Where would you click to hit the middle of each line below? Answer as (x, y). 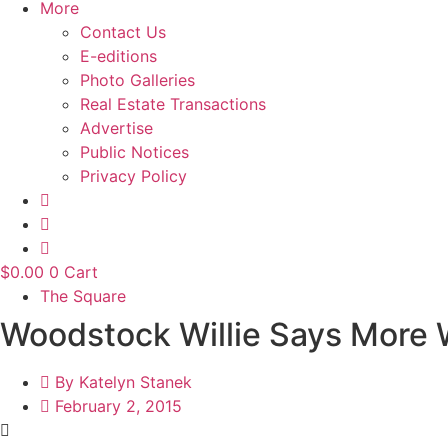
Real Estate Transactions (173, 104)
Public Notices (134, 152)
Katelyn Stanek (135, 382)
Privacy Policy (133, 176)
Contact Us (123, 32)
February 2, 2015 (118, 406)
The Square (83, 296)
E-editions (118, 56)
